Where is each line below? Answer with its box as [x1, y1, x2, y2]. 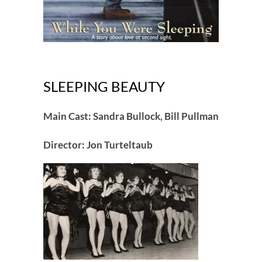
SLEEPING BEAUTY [43, 77, 165, 95]
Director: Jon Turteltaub [43, 138, 153, 151]
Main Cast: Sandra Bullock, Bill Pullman [43, 109, 219, 122]
